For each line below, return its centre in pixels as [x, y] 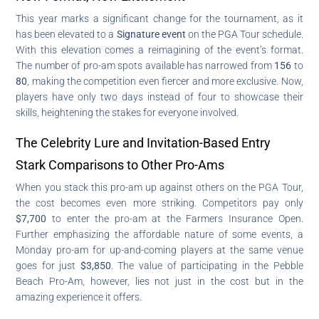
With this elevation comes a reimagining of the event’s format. [159, 49]
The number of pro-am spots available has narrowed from [145, 65]
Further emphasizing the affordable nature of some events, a [159, 234]
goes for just [48, 265]
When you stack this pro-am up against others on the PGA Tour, [159, 187]
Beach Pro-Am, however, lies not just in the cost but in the [159, 281]
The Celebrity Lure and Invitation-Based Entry [143, 142]
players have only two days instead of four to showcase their [159, 96]
